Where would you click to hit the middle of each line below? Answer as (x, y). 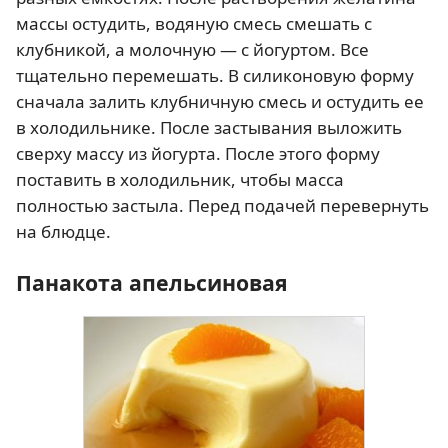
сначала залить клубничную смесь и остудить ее (220, 101)
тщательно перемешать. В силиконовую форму (215, 75)
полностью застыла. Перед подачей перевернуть (222, 205)
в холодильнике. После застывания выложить (209, 127)
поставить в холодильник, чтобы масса (180, 179)
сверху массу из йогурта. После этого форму (198, 153)
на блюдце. (63, 231)
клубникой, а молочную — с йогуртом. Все (192, 49)
